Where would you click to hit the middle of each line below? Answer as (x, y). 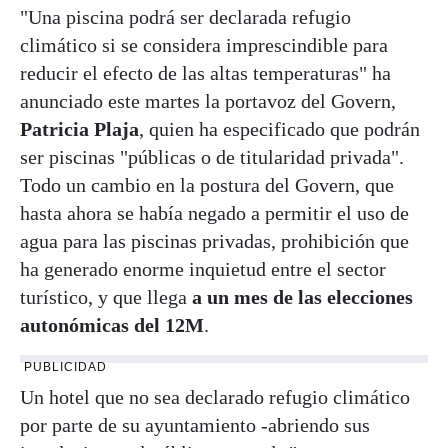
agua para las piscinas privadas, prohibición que (214, 240)
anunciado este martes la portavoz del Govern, (208, 100)
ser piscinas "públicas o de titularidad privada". (212, 156)
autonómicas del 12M (112, 324)
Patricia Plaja (79, 128)
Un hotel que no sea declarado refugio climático (215, 396)
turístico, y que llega (103, 296)
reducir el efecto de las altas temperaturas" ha (205, 72)
